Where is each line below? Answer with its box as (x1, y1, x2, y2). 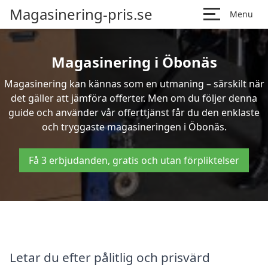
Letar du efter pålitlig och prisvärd (10, 248, 210, 266)
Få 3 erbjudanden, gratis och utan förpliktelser (29, 154, 239, 167)
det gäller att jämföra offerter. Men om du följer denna (11, 92, 257, 105)
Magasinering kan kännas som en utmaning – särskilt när (4, 77, 264, 90)
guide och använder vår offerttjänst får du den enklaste (8, 106, 260, 119)
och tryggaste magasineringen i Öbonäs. (41, 120, 227, 133)
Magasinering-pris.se (10, 4, 153, 24)
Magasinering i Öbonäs (51, 52, 217, 72)
